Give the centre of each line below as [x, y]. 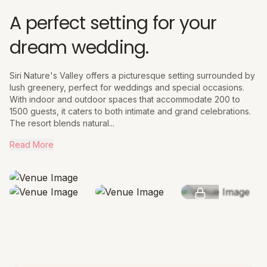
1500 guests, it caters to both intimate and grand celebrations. [130, 111]
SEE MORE [200, 204]
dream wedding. [79, 48]
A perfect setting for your [113, 24]
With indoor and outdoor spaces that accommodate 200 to [125, 100]
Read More [32, 145]
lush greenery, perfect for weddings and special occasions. [127, 88]
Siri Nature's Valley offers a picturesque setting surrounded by [132, 76]
